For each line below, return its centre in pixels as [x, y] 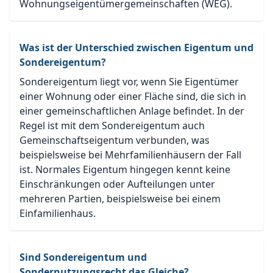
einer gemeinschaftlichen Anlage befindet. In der [132, 111]
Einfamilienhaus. [58, 214]
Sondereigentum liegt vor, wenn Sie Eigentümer [129, 82]
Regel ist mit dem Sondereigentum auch [112, 126]
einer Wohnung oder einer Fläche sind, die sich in [133, 97]
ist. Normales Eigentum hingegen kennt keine [125, 170]
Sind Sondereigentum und [83, 257]
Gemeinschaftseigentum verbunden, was [115, 140]
